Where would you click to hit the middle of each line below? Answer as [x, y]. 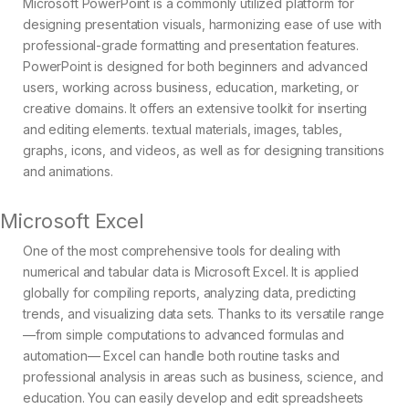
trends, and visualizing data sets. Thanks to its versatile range [204, 314]
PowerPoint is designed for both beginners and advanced [195, 67]
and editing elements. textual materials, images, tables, [183, 130]
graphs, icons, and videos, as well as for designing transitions [204, 151]
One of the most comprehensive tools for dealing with [182, 251]
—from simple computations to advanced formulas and [184, 335]
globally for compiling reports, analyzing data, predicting [189, 293]
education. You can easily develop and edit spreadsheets [194, 398]
